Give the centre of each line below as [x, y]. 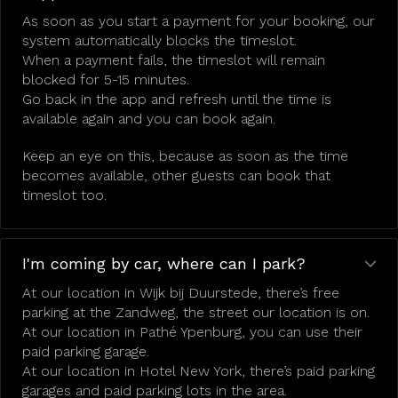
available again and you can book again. [149, 119]
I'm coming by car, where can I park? [164, 263]
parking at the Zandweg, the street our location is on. [196, 312]
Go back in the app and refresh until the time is [177, 99]
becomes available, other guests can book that [176, 175]
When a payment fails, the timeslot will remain [174, 60]
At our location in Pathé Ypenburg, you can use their [192, 332]
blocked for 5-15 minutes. [106, 80]
